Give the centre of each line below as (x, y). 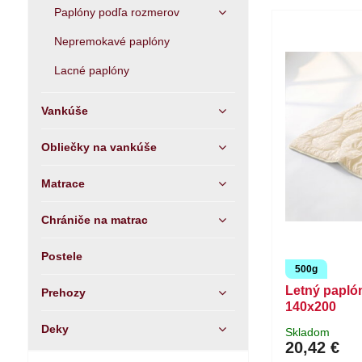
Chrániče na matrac (94, 220)
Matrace (63, 183)
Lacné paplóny (91, 70)
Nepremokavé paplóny (112, 41)
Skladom (308, 333)
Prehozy (63, 293)
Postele (61, 256)
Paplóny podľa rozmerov (116, 12)
